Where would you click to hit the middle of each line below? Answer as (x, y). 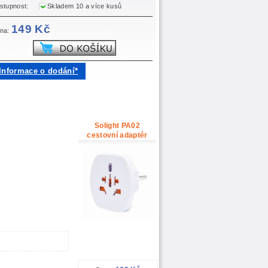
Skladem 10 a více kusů (83, 6)
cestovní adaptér (117, 135)
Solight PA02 (117, 126)
